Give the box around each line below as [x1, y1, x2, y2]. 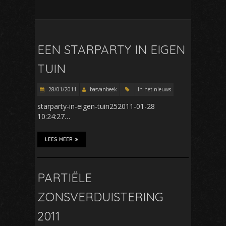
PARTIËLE [37, 170, 92, 185]
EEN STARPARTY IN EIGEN [37, 42, 185, 57]
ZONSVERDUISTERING [37, 189, 163, 204]
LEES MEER [45, 136, 73, 143]
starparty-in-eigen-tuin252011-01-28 [37, 101, 155, 111]
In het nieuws [138, 86, 171, 93]
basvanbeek [90, 86, 117, 93]
